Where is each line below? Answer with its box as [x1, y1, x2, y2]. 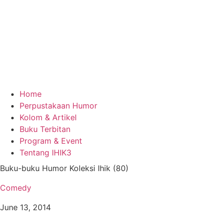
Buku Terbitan [20, 124, 70, 134]
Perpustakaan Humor [20, 101, 97, 110]
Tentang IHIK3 [20, 148, 71, 157]
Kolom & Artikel [20, 112, 77, 122]
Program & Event [20, 136, 82, 146]
